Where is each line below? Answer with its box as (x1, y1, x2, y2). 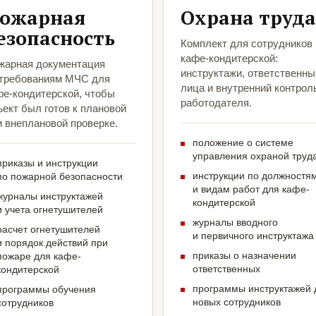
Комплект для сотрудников (181, 37, 312, 50)
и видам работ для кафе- (193, 183, 310, 195)
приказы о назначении (193, 250, 296, 262)
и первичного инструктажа (193, 230, 314, 242)
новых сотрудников (193, 296, 281, 308)
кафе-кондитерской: (181, 52, 278, 65)
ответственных (193, 263, 260, 275)
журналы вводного (193, 217, 278, 229)
